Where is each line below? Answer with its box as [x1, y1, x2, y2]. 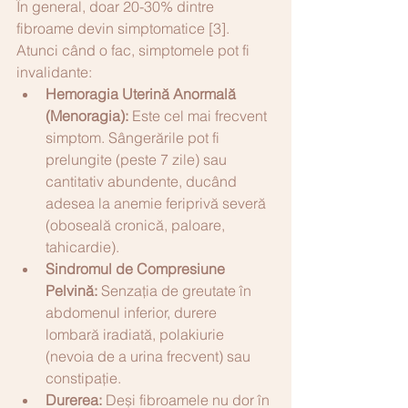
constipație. [46, 368, 121, 387]
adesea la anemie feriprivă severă [46, 193, 270, 212]
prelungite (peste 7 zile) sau [46, 149, 230, 168]
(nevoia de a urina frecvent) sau [46, 346, 254, 365]
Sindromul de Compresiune [46, 259, 229, 278]
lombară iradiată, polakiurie [46, 324, 228, 343]
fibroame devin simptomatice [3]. [16, 18, 233, 37]
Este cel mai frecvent [128, 106, 270, 125]
